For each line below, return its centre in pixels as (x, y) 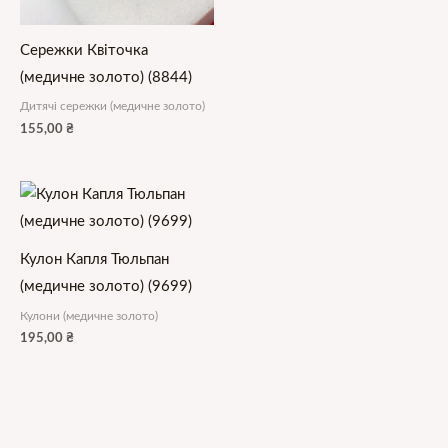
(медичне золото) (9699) (106, 287)
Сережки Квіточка (84, 51)
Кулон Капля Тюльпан (94, 260)
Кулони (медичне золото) (89, 315)
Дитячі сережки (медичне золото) (112, 106)
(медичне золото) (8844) (106, 78)
